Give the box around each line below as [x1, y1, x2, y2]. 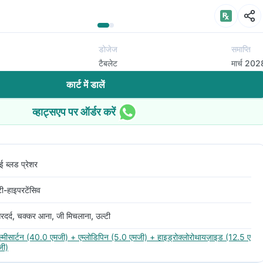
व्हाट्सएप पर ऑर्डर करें [32, 105, 116, 118]
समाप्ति [231, 44, 251, 54]
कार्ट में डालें [66, 79, 105, 90]
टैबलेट [98, 58, 117, 68]
